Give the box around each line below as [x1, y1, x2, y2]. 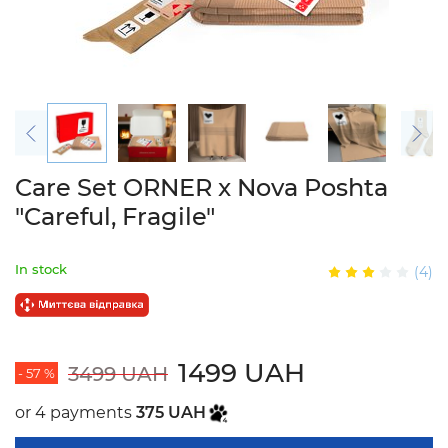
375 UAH [136, 403, 206, 423]
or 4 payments [15, 403, 136, 423]
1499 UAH [178, 357, 305, 390]
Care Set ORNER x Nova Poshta [15, 173, 388, 202]
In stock [15, 261, 67, 277]
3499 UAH [68, 362, 168, 387]
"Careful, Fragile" [15, 202, 215, 231]
